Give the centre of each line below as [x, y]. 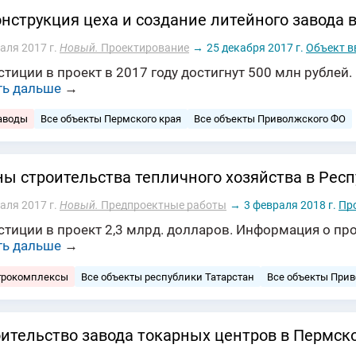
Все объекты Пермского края [111, 119]
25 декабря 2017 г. [255, 48]
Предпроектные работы [163, 205]
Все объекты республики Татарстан [168, 277]
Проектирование [144, 48]
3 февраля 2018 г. [290, 205]
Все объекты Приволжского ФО [270, 119]
